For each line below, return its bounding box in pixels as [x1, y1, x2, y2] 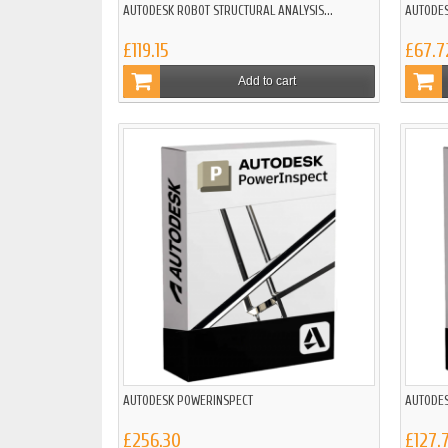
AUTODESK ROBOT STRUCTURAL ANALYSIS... [123, 3, 333, 19]
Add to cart [237, 73, 296, 88]
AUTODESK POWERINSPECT [123, 393, 253, 409]
